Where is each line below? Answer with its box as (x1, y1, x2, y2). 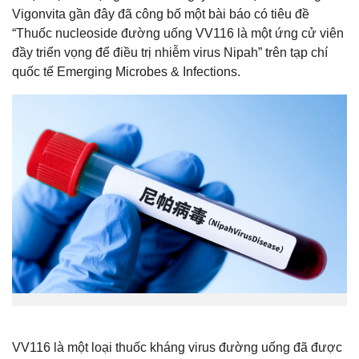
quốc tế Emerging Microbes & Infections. (12, 64, 244, 79)
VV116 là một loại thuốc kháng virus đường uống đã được (12, 340, 342, 354)
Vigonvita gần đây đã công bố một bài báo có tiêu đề (12, 6, 309, 21)
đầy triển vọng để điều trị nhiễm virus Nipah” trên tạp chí (12, 45, 328, 59)
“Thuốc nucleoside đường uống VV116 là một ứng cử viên (12, 26, 344, 40)
